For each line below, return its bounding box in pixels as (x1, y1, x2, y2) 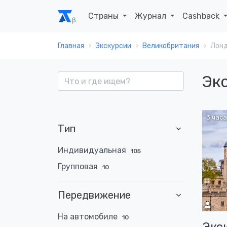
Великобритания (142, 42, 199, 50)
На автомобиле (58, 212, 118, 221)
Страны (88, 11, 121, 21)
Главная (58, 42, 84, 50)
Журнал (135, 11, 169, 21)
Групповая (58, 162, 98, 171)
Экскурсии (95, 42, 131, 50)
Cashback (182, 11, 222, 21)
